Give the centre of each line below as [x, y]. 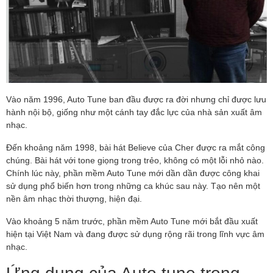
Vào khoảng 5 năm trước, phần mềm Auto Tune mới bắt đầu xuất [132, 221]
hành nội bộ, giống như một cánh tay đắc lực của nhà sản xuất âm [134, 112]
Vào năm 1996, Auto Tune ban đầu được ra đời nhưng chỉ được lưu [136, 99]
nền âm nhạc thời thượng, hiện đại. [74, 199]
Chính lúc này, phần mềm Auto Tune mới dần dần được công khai [133, 173]
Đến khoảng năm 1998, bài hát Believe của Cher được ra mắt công [136, 147]
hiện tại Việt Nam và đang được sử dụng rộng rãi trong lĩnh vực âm [135, 234]
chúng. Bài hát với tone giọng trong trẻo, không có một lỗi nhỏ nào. [135, 160]
